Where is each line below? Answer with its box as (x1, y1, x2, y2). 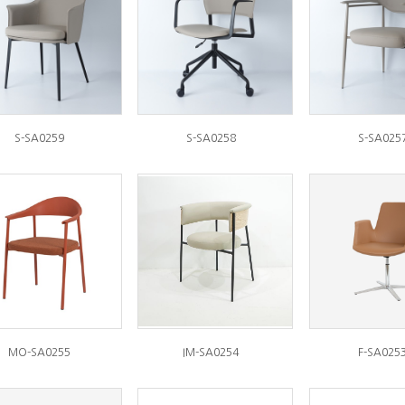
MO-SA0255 (8, 347, 71, 358)
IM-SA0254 (183, 347, 239, 358)
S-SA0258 (185, 133, 236, 144)
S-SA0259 (14, 133, 64, 144)
